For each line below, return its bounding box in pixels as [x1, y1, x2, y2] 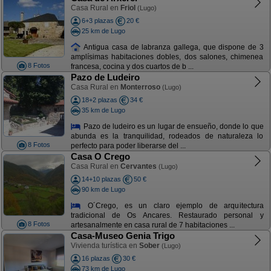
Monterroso [120, 83, 160, 91]
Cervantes [120, 162, 157, 171]
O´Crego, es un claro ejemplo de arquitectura [81, 201, 264, 210]
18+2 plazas [81, 96, 117, 103]
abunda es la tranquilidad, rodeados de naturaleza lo [70, 132, 264, 141]
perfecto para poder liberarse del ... [70, 142, 186, 151]
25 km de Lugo [81, 27, 125, 34]
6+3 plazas [81, 17, 114, 24]
